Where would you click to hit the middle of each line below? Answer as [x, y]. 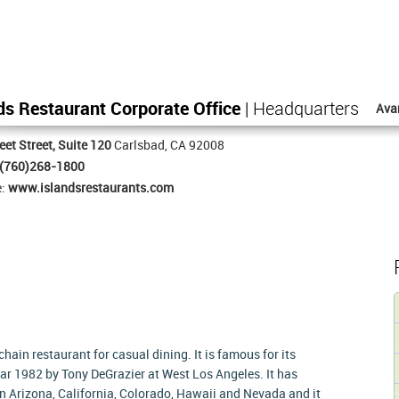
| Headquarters [300, 110]
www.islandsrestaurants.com [91, 188]
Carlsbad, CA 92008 [168, 146]
